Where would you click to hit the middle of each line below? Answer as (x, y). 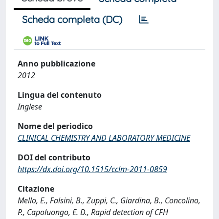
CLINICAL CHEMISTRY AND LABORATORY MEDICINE (104, 138)
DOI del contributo (54, 157)
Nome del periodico (55, 126)
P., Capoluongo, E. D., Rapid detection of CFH (93, 212)
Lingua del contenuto (60, 95)
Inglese (30, 107)
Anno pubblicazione (56, 64)
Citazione (36, 189)
